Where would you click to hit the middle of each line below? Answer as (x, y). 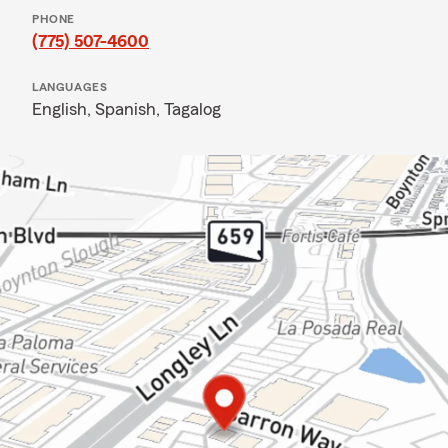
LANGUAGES (70, 87)
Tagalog (192, 109)
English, (63, 109)
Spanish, (129, 109)
